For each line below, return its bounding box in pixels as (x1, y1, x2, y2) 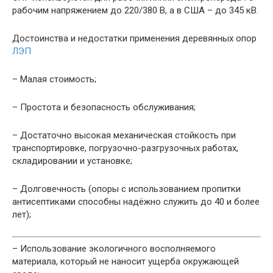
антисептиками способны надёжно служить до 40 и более (12, 196, 260, 207)
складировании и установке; (12, 155, 132, 166)
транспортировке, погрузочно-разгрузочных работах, (12, 143, 238, 154)
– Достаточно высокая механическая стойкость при (12, 130, 236, 141)
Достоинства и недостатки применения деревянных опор (12, 33, 257, 44)
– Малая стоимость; (12, 74, 96, 85)
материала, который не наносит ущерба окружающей (12, 255, 239, 267)
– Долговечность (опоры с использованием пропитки (12, 183, 241, 194)
